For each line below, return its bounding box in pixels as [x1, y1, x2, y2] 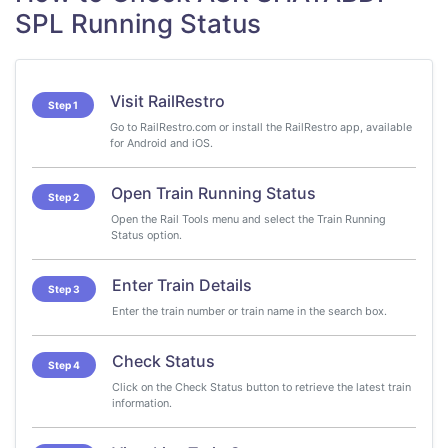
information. [112, 396, 172, 410]
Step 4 [48, 359, 80, 371]
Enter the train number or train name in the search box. [112, 304, 387, 318]
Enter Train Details [112, 275, 252, 295]
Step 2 [48, 191, 79, 203]
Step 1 [48, 99, 78, 111]
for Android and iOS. [110, 136, 213, 150]
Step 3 [48, 283, 80, 295]
